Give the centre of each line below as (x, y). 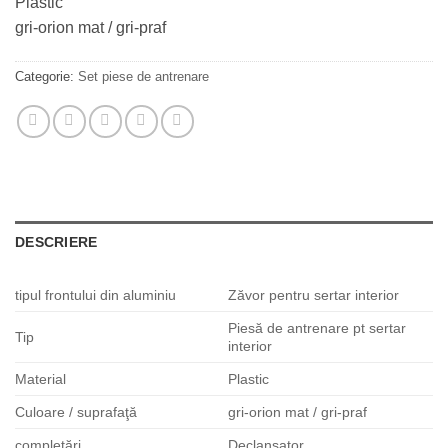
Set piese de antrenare (143, 77)
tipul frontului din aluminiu (95, 295)
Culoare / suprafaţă (76, 412)
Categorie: (46, 77)
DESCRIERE (56, 242)
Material (40, 379)
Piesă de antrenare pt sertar (317, 328)
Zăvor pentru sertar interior (314, 295)
